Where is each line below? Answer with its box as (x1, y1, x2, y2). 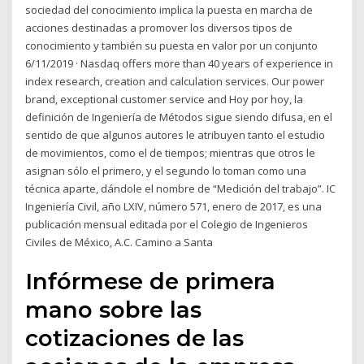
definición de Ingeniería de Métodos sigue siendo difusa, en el (25, 109, 333, 124)
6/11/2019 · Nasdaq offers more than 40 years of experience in (25, 55, 334, 71)
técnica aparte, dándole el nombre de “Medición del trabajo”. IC (25, 180, 336, 196)
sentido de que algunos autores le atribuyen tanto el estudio (25, 127, 326, 142)
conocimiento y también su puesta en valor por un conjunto (25, 37, 318, 53)
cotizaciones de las (25, 324, 245, 353)
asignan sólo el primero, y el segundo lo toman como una (25, 162, 307, 178)
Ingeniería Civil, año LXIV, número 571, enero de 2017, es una (25, 198, 323, 214)
